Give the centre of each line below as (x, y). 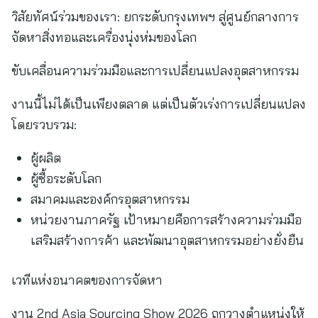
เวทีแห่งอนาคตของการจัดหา (87, 280)
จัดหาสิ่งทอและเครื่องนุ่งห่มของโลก (104, 37)
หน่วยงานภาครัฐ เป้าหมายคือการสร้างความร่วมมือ (166, 220)
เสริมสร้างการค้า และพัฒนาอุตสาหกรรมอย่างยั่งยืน (167, 240)
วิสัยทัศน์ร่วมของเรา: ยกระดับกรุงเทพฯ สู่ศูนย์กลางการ (155, 17)
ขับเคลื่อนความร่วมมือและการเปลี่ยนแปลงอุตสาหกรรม (155, 71)
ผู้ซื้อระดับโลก (66, 179)
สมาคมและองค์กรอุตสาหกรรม (110, 199)
